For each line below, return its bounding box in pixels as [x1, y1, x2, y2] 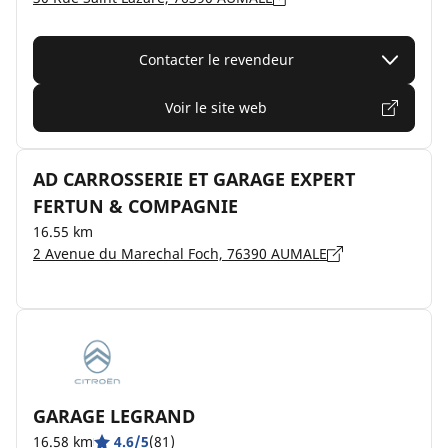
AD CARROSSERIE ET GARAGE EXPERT [33, 167, 355, 191]
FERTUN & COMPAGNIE [33, 194, 238, 218]
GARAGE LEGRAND [33, 404, 195, 428]
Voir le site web [165, 98, 267, 117]
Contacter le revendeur [138, 50, 294, 69]
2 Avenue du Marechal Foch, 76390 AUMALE [33, 244, 327, 263]
